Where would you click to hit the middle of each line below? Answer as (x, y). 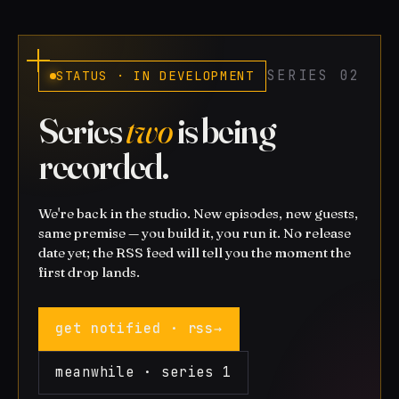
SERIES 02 (313, 76)
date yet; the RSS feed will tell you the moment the (195, 252)
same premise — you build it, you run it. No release (195, 233)
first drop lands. (89, 272)
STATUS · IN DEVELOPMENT (155, 76)
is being (224, 130)
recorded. (103, 166)
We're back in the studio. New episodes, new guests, (198, 213)
